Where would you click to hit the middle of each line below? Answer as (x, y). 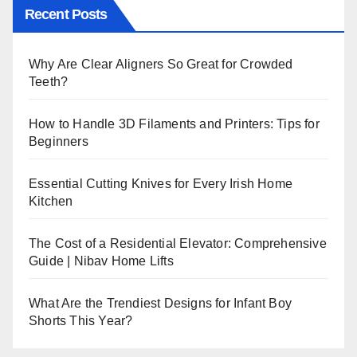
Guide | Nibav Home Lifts (101, 261)
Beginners (59, 142)
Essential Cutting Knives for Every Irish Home (161, 184)
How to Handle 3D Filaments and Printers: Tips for (174, 124)
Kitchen (51, 202)
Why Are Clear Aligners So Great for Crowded (161, 65)
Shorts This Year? (81, 321)
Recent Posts (66, 15)
